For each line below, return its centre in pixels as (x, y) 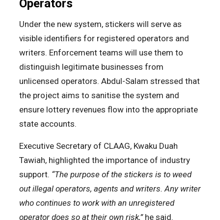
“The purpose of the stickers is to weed (122, 174)
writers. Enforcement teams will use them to (101, 52)
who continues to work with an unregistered (97, 203)
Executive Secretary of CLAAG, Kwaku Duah (98, 146)
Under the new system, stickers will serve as (100, 24)
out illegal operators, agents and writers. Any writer (110, 188)
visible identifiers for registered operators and (104, 38)
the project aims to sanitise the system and (99, 95)
